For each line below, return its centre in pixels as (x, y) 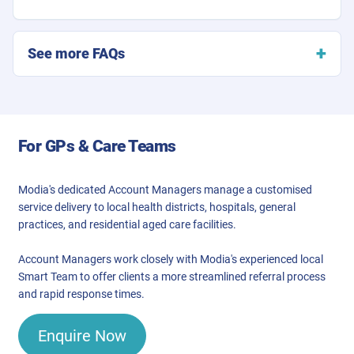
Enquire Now (82, 335)
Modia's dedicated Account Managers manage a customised (165, 189)
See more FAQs (76, 53)
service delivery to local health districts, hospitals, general (157, 207)
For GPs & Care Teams (97, 146)
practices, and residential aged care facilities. (127, 224)
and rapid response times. (81, 294)
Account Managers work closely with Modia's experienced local (171, 259)
